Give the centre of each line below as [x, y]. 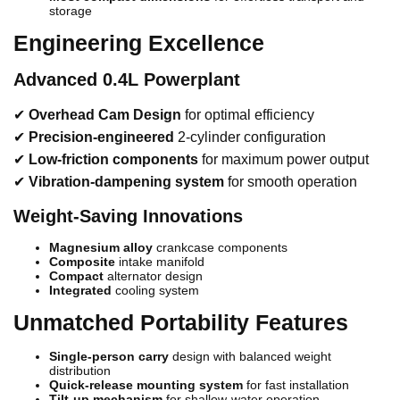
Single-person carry [109, 357]
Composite [82, 262]
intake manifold [160, 262]
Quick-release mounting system [146, 385]
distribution [80, 371]
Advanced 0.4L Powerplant [127, 80]
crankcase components [220, 248]
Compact [76, 276]
